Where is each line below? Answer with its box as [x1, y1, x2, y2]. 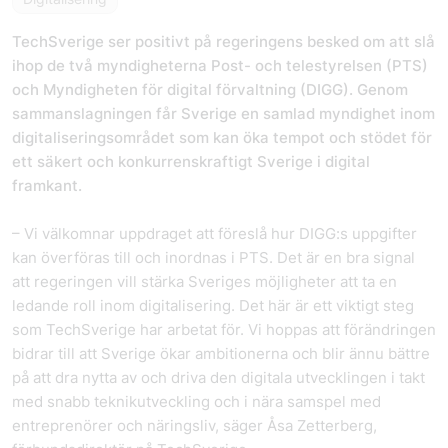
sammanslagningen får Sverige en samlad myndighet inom [12, 104, 435, 123]
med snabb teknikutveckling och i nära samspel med [12, 392, 381, 411]
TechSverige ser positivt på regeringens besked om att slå [12, 32, 435, 51]
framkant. [12, 176, 82, 195]
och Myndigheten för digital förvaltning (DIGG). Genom [12, 80, 408, 99]
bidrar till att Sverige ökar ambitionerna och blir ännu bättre [12, 344, 430, 363]
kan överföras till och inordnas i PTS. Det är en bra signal [12, 248, 415, 267]
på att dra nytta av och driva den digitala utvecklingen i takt [12, 368, 425, 387]
